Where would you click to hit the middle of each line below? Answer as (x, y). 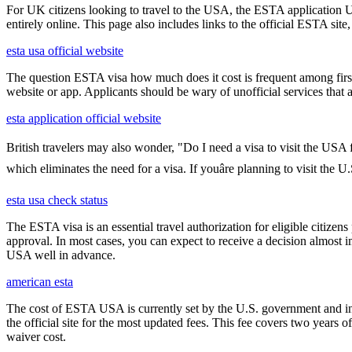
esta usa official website (65, 50)
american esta (40, 281)
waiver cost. (36, 336)
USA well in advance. (61, 255)
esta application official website (84, 118)
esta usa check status (57, 200)
